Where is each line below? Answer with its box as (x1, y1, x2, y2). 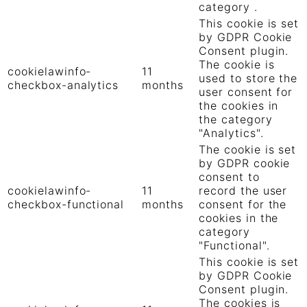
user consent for (199, 85, 293, 99)
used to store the (199, 71, 298, 86)
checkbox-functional (8, 197, 125, 212)
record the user (199, 184, 288, 198)
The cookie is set (199, 143, 297, 157)
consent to (199, 170, 260, 184)
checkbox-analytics (8, 78, 119, 93)
